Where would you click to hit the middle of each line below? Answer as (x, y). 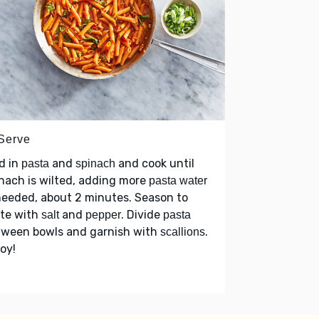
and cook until (155, 163)
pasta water (178, 180)
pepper (103, 214)
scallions (183, 231)
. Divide (142, 214)
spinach (95, 163)
